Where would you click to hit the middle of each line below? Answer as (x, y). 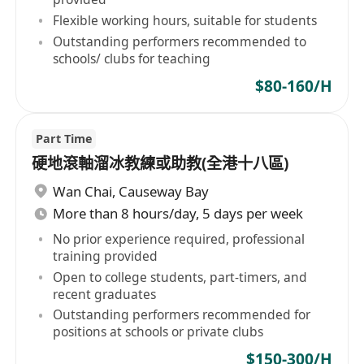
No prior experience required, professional (179, 238)
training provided (106, 256)
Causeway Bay (164, 191)
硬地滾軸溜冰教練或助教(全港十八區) (160, 164)
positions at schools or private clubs (158, 332)
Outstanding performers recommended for (182, 315)
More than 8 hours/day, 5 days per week (178, 214)
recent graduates (105, 294)
